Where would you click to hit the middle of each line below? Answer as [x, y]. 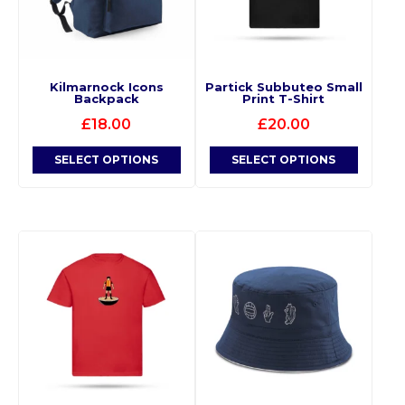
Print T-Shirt [284, 98]
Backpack [106, 98]
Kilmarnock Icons [106, 86]
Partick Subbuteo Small [283, 86]
